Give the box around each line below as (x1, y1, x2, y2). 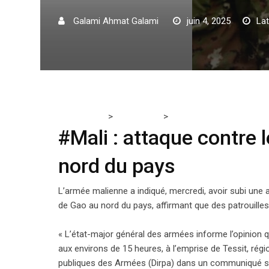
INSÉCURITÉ (115, 112, 161, 121)
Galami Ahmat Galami (73, 16, 159, 26)
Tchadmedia (58, 112, 106, 121)
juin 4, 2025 (187, 16, 231, 26)
